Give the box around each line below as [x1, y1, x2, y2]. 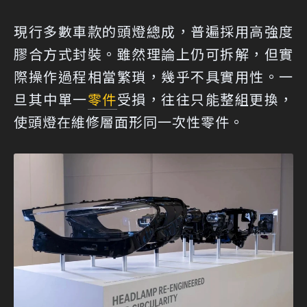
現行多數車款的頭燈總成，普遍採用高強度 [14, 21, 293, 41]
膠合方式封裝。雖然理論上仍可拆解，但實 [14, 43, 293, 64]
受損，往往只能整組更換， [116, 88, 293, 109]
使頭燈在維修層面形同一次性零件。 [14, 111, 244, 132]
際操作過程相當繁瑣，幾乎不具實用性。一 [14, 66, 293, 86]
